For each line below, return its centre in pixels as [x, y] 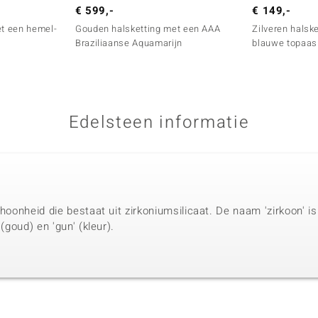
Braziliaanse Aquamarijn [128, 43]
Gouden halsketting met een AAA [148, 29]
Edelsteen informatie [159, 123]
